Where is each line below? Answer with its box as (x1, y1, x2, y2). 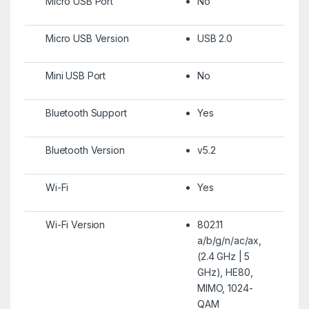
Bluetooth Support (45, 106, 127, 119)
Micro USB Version (45, 32, 129, 44)
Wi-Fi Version (45, 218, 106, 230)
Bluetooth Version (45, 143, 125, 156)
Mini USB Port (45, 69, 106, 81)
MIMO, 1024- (197, 281, 253, 294)
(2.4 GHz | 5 (197, 250, 250, 262)
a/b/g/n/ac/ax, (197, 234, 262, 246)
